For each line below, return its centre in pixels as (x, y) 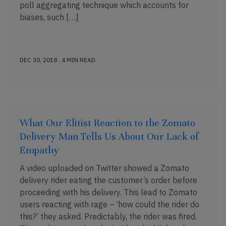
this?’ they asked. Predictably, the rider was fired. (108, 216)
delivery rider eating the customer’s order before (108, 180)
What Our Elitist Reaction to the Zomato (107, 123)
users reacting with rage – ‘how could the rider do (109, 204)
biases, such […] (49, 17)
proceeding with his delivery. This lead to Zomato (108, 192)
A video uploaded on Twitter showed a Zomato (104, 168)
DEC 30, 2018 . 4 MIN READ (58, 60)
